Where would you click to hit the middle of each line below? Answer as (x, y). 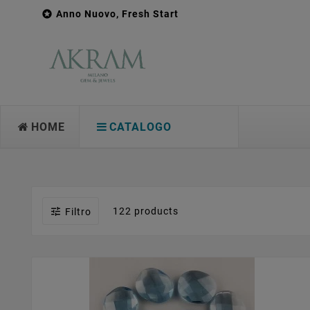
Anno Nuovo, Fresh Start (117, 14)
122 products (146, 211)
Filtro (78, 212)
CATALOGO (140, 127)
